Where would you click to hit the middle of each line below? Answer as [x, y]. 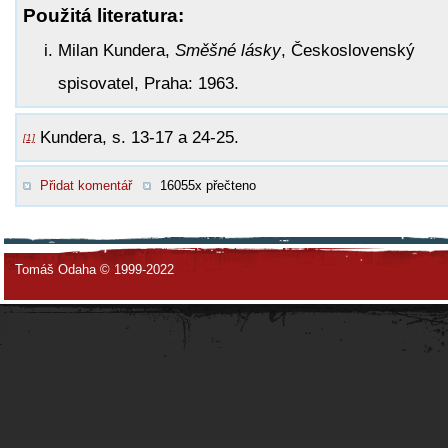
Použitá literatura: [103, 15]
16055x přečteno [207, 185]
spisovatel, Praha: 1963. [148, 83]
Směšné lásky [228, 50]
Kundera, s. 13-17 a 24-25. [137, 137]
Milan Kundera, [116, 50]
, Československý [348, 50]
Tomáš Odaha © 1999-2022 [94, 269]
